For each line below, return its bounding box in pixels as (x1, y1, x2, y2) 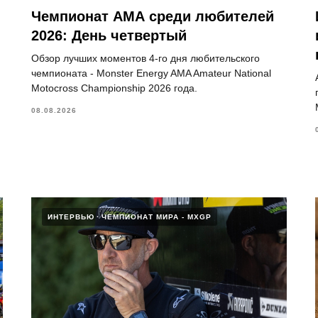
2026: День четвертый (31, 27, 187, 43)
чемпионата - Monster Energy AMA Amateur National (31, 67, 271, 79)
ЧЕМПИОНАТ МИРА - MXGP (102, 213, 212, 221)
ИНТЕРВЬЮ (48, 213, 94, 221)
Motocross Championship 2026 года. (31, 82, 197, 94)
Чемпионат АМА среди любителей (31, 8, 274, 24)
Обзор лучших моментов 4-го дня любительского (31, 52, 260, 64)
